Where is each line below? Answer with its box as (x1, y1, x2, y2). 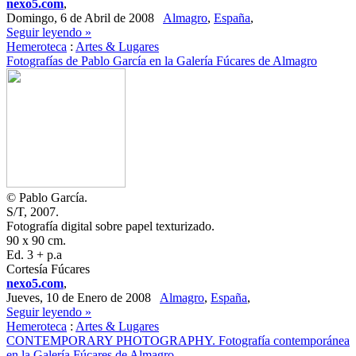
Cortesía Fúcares (6, 262, 90, 276)
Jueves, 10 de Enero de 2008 (6, 291, 160, 304)
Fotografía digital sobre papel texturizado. (6, 219, 215, 233)
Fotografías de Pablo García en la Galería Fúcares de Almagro (6, 54, 317, 68)
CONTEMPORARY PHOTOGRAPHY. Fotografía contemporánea (6, 334, 350, 347)
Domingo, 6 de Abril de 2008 (6, 11, 163, 25)
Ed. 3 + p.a (6, 248, 62, 261)
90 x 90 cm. (6, 234, 66, 247)
